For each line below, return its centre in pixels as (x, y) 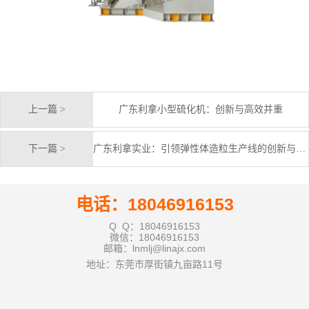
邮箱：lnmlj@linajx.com (154, 248)
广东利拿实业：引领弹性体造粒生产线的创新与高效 (300, 148)
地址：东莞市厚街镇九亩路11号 (154, 264)
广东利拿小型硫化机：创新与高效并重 (200, 109)
